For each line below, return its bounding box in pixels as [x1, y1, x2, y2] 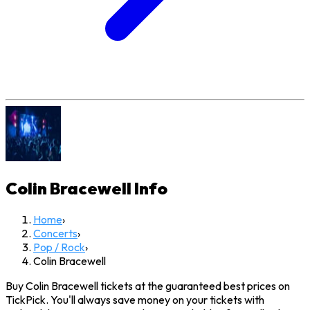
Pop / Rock [33, 239, 85, 254]
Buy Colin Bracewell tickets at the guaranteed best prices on [6, 278, 290, 293]
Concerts [33, 226, 77, 240]
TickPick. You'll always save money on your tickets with [6, 292, 264, 307]
